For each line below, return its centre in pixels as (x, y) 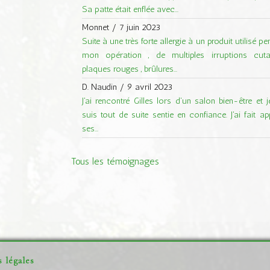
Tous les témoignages (115, 162)
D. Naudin (99, 86)
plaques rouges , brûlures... (129, 68)
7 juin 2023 (140, 27)
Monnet (95, 27)
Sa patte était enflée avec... (130, 9)
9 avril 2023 (149, 86)
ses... (90, 128)
